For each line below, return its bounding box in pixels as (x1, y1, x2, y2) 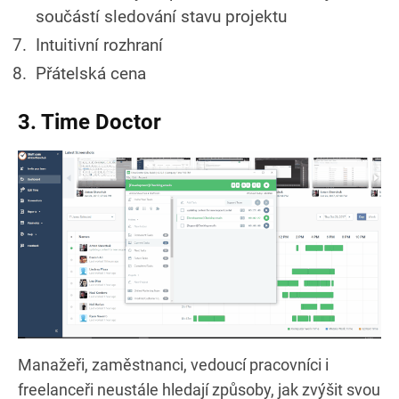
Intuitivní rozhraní (36, 34, 163, 55)
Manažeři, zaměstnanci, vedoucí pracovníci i (18, 354, 329, 374)
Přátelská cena (36, 62, 146, 84)
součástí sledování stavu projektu (36, 5, 287, 27)
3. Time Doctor (18, 109, 161, 134)
